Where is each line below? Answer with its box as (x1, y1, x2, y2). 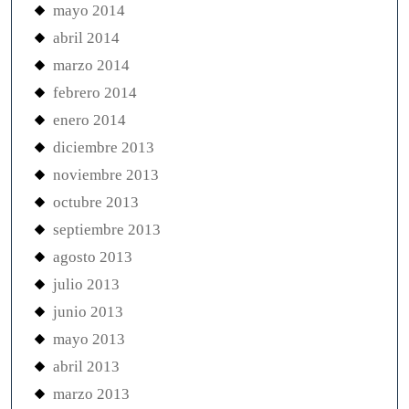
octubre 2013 (53, 194, 139, 211)
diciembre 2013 (53, 139, 154, 156)
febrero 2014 (53, 84, 137, 101)
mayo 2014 (53, 2, 125, 19)
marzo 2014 (53, 57, 130, 74)
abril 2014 (53, 29, 120, 47)
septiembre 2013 (53, 221, 161, 238)
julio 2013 (53, 276, 120, 293)
